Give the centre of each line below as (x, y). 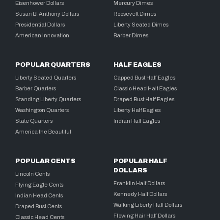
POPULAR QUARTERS (53, 65)
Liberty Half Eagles (137, 110)
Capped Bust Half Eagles (145, 77)
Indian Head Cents (39, 195)
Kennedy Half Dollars (140, 194)
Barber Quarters (36, 88)
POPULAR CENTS (46, 161)
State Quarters (34, 121)
